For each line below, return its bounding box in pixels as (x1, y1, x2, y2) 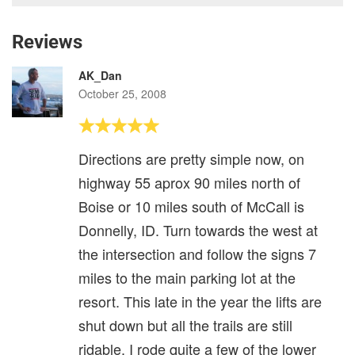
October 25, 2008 (78, 85, 166, 101)
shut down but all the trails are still (78, 314, 292, 335)
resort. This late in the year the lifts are (78, 290, 322, 311)
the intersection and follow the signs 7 (78, 242, 316, 264)
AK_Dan (78, 67, 122, 83)
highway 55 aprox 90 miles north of (78, 171, 300, 193)
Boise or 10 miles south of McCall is (78, 195, 304, 216)
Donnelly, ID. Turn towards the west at (78, 219, 318, 240)
